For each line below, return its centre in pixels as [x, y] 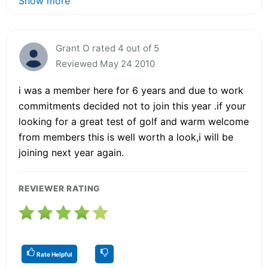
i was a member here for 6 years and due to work [131, 90]
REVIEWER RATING [60, 188]
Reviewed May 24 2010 [105, 63]
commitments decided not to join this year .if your [132, 106]
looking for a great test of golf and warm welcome [134, 121]
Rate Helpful [54, 254]
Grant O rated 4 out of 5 [107, 48]
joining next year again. [71, 152]
